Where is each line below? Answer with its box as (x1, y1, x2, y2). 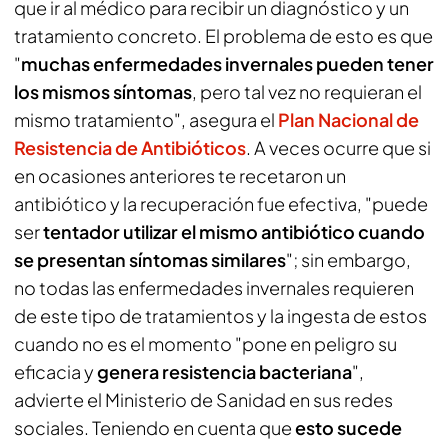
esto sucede (295, 416, 402, 439)
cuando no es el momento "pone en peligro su (14, 332, 397, 355)
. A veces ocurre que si (246, 136, 431, 159)
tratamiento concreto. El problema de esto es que (14, 24, 433, 47)
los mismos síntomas (14, 80, 192, 103)
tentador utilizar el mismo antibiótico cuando (43, 220, 425, 243)
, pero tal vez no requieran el (192, 80, 422, 103)
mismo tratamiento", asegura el (14, 108, 278, 131)
